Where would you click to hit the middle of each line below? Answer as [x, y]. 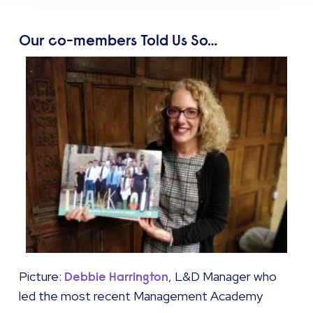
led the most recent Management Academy [141, 296]
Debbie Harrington [117, 277]
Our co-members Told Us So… [118, 41]
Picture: [42, 277]
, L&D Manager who [223, 277]
